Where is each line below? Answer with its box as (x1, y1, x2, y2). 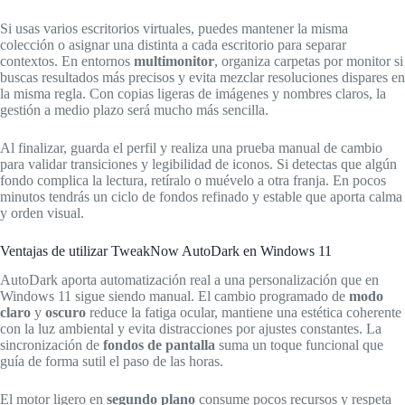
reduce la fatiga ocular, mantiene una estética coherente (86, 305, 401, 321)
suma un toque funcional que (215, 337, 383, 353)
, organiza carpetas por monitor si (214, 52, 403, 69)
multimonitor (134, 52, 214, 69)
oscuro (45, 305, 86, 321)
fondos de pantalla (103, 337, 215, 353)
